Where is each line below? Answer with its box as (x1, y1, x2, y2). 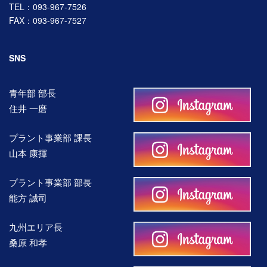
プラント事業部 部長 (9, 175, 92, 188)
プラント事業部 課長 (9, 130, 92, 144)
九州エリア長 (9, 219, 63, 233)
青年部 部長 (9, 85, 56, 99)
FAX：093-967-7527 (9, 14, 86, 27)
